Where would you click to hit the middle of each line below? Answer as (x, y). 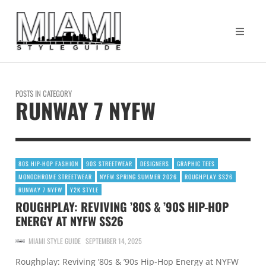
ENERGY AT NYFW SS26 (69, 221)
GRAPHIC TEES (196, 164)
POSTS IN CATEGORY (44, 93)
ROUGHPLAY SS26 (209, 177)
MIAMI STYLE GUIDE (55, 240)
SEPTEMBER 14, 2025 (114, 240)
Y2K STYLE (85, 190)
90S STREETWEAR (110, 164)
